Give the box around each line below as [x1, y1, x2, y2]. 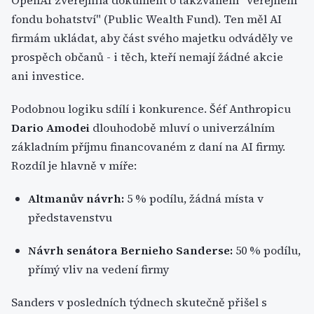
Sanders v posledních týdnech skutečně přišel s [11, 294, 267, 310]
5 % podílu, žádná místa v [124, 191, 264, 206]
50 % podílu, [233, 243, 301, 258]
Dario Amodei [11, 120, 90, 135]
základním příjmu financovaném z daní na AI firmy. [11, 139, 285, 154]
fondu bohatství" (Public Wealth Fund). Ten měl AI [11, 11, 282, 27]
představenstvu [28, 210, 112, 225]
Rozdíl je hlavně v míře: [11, 158, 137, 173]
